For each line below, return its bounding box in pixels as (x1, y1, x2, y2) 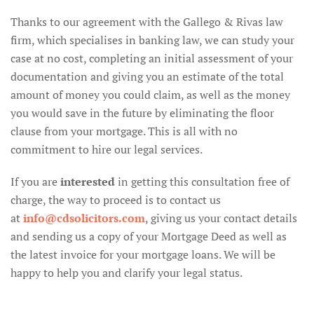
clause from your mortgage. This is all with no (11, 123, 238, 139)
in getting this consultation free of (118, 174, 289, 189)
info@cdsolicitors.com (23, 210, 145, 226)
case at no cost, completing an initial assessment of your (11, 50, 293, 66)
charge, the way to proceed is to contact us (11, 192, 221, 207)
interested (60, 174, 118, 189)
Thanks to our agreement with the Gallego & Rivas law (11, 14, 283, 29)
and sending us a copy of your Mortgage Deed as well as (11, 228, 287, 244)
